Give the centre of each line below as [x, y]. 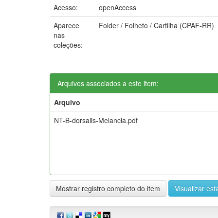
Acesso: [67, 7]
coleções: [68, 45]
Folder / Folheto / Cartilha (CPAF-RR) [156, 25]
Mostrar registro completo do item [108, 188]
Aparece [66, 25]
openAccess [118, 7]
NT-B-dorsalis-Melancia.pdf [96, 120]
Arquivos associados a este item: [108, 83]
